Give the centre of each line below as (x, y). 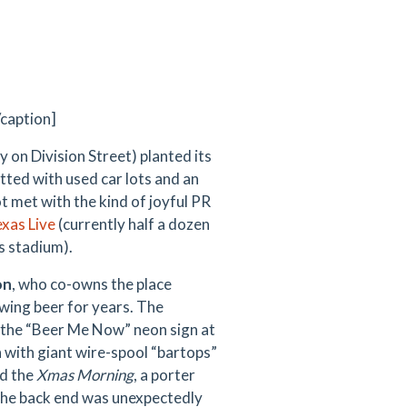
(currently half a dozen (133, 224)
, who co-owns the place (92, 284)
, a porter (164, 375)
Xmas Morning (84, 375)
